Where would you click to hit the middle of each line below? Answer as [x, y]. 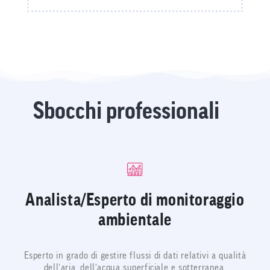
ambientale [135, 220]
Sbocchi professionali [126, 111]
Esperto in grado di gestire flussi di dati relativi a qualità [135, 255]
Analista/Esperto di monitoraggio [135, 200]
